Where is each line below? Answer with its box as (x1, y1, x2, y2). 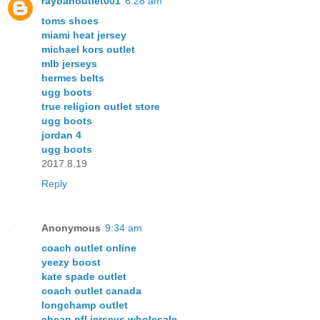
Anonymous (41, 221, 101, 234)
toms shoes (41, 14, 99, 26)
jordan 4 (41, 129, 81, 141)
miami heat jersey (41, 29, 126, 41)
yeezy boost (41, 256, 101, 268)
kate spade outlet (41, 270, 126, 282)
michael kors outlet (41, 43, 135, 55)
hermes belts (41, 71, 104, 84)
